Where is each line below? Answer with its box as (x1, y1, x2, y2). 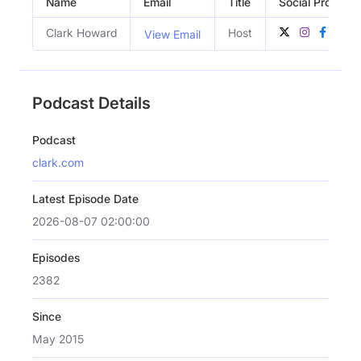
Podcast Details (32, 93, 151, 113)
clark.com (32, 155, 84, 169)
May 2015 (32, 331, 84, 346)
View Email (144, 27, 201, 41)
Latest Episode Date (32, 191, 139, 205)
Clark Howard (46, 25, 117, 39)
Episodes (32, 250, 80, 264)
